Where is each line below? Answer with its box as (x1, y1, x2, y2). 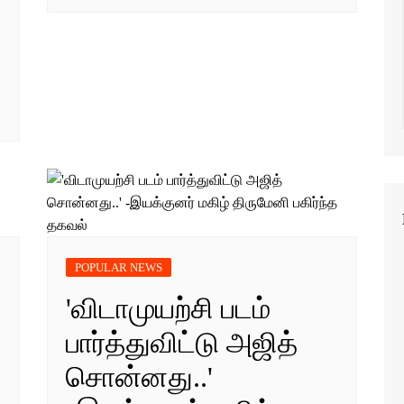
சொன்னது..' (66, 360, 214, 393)
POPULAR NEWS (75, 260, 163, 274)
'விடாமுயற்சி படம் (66, 291, 271, 325)
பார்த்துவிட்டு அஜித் (66, 326, 298, 359)
